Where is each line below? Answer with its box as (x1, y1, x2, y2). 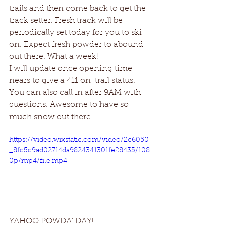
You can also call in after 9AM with (9, 89, 143, 97)
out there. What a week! (9, 53, 98, 61)
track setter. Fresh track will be (9, 17, 125, 25)
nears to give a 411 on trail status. (9, 77, 137, 85)
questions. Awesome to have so (9, 101, 131, 109)
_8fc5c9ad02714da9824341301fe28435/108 (9, 147, 150, 154)
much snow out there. (9, 113, 95, 121)
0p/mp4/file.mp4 (9, 158, 67, 165)
